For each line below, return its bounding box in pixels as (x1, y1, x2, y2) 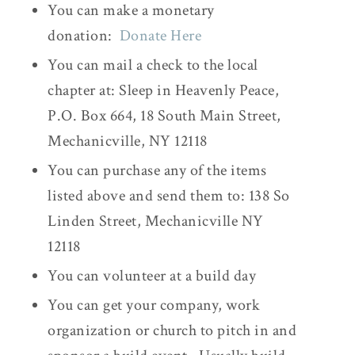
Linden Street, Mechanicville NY (48, 210, 264, 231)
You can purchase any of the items (48, 159, 267, 181)
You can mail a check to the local (48, 54, 258, 75)
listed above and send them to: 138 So (48, 185, 290, 206)
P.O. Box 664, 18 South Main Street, (48, 105, 281, 126)
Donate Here (119, 25, 201, 46)
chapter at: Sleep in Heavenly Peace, (48, 79, 279, 101)
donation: (48, 25, 120, 46)
